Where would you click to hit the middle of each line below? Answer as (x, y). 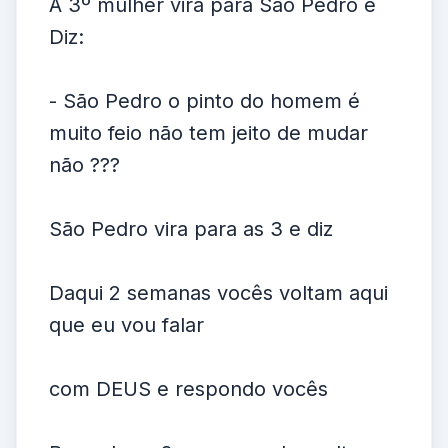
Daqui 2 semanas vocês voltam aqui (218, 293)
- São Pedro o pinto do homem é (204, 101)
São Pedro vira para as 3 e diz (191, 229)
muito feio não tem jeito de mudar (208, 133)
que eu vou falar (126, 325)
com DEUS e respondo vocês (188, 389)
